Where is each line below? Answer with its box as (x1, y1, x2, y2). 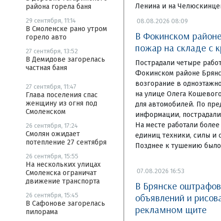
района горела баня (26, 2, 91, 11)
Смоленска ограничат (26, 169, 97, 177)
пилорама (26, 208, 58, 216)
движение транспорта (26, 177, 100, 185)
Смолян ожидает (26, 130, 80, 138)
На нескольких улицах (26, 160, 101, 169)
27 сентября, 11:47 (26, 83, 76, 90)
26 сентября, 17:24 (26, 122, 78, 129)
